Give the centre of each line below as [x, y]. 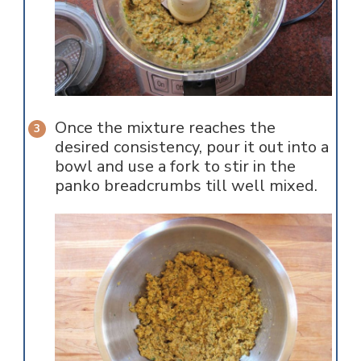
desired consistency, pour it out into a [191, 147]
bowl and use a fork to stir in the [175, 167]
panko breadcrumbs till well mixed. [186, 186]
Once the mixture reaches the [165, 128]
